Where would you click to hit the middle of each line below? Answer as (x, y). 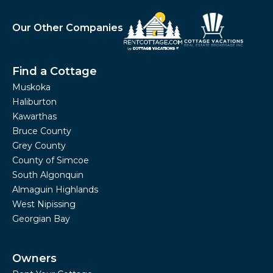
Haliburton (34, 101)
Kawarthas (34, 116)
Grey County (39, 145)
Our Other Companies (68, 28)
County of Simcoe (51, 160)
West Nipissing (44, 204)
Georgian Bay (41, 218)
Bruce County (42, 131)
